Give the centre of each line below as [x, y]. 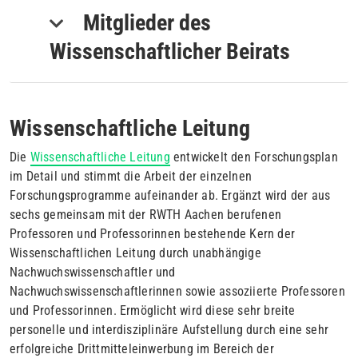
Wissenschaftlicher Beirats [170, 51]
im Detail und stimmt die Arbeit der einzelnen [131, 176]
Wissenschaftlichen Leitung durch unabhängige [135, 253]
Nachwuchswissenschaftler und [93, 272]
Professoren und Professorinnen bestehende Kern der [153, 233]
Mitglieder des [147, 22]
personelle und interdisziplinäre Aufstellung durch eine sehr [169, 329]
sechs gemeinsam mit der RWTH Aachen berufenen [146, 214]
